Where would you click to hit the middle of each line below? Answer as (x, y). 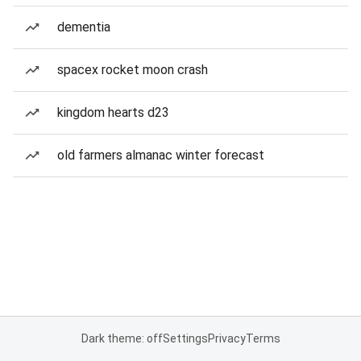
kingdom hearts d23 (113, 112)
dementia (84, 27)
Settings (185, 338)
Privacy (226, 338)
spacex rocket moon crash (133, 70)
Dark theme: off (122, 338)
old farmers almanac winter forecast (161, 155)
